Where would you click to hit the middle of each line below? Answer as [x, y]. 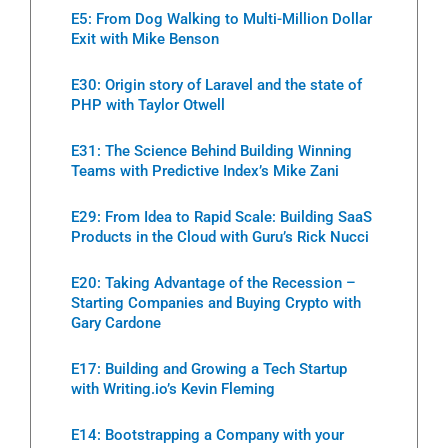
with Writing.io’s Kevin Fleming [173, 388]
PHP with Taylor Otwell [148, 104]
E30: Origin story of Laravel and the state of [216, 84]
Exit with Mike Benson [145, 38]
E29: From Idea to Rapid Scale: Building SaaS [221, 216]
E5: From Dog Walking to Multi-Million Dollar [221, 18]
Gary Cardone [116, 322]
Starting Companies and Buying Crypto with [216, 302]
